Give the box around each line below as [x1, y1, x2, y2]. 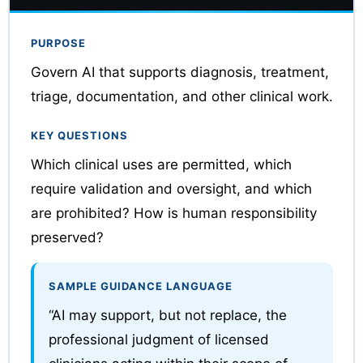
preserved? [30, 228, 104, 246]
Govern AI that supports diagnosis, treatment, [30, 63, 329, 80]
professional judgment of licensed [48, 331, 269, 348]
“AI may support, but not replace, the [48, 306, 287, 323]
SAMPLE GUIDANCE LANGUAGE [48, 279, 233, 293]
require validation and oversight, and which [30, 180, 312, 197]
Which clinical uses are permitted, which [30, 156, 292, 173]
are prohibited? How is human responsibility [30, 204, 317, 221]
